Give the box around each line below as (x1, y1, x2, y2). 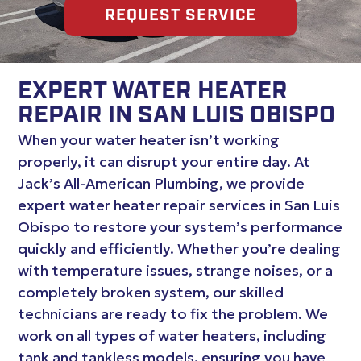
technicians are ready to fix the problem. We (18, 304, 329, 323)
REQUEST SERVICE (105, 8, 256, 25)
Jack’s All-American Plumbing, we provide (18, 173, 305, 193)
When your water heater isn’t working (18, 130, 280, 149)
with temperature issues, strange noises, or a (18, 260, 334, 280)
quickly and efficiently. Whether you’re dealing (18, 239, 342, 258)
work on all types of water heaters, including (18, 326, 327, 345)
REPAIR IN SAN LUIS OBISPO (18, 103, 336, 129)
